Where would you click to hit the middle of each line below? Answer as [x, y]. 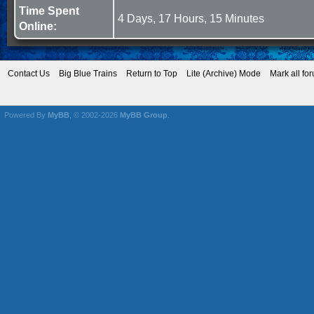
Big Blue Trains [88, 74]
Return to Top [152, 74]
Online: [38, 26]
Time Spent [49, 11]
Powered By [26, 115]
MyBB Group [144, 115]
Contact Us [29, 74]
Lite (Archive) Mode [224, 74]
